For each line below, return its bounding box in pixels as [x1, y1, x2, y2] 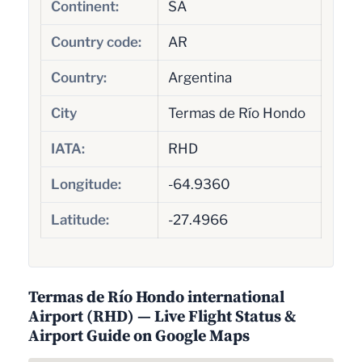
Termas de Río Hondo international [28, 285, 284, 309]
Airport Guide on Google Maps [28, 324, 250, 347]
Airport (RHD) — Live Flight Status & [28, 305, 296, 328]
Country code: [50, 33, 141, 50]
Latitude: [50, 211, 109, 228]
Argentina [167, 69, 232, 86]
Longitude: [50, 175, 121, 192]
